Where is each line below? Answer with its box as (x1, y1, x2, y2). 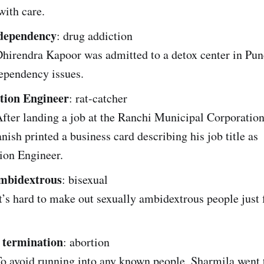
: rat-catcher (69, 90, 127, 106)
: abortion (63, 233, 110, 250)
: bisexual (62, 171, 108, 187)
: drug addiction (57, 27, 133, 44)
